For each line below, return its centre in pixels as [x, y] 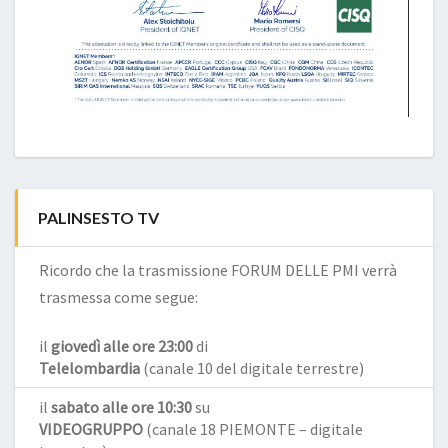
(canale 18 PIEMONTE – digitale [253, 428]
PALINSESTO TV [98, 217]
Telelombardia [89, 367]
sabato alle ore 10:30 [121, 406]
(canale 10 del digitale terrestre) [252, 367]
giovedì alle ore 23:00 [122, 345]
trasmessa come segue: [118, 296]
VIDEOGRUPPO [91, 428]
